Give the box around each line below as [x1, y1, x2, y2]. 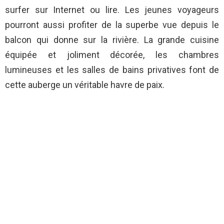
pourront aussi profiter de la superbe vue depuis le [5, 19, 219, 30]
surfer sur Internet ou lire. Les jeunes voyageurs [5, 4, 219, 15]
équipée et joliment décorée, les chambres [5, 49, 219, 60]
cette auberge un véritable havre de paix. [5, 79, 164, 90]
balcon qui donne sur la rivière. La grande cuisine [5, 34, 219, 45]
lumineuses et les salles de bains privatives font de [5, 64, 219, 75]
